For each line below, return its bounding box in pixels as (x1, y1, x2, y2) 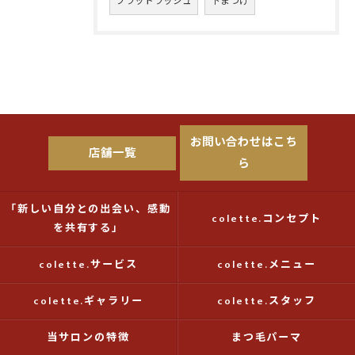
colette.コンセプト (211, 210, 323, 227)
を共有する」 (52, 219, 124, 237)
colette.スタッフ (217, 292, 316, 310)
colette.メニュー (217, 256, 316, 273)
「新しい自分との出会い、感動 (5, 200, 172, 218)
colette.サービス (39, 256, 138, 273)
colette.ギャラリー (32, 292, 144, 310)
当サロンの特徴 (47, 329, 130, 346)
